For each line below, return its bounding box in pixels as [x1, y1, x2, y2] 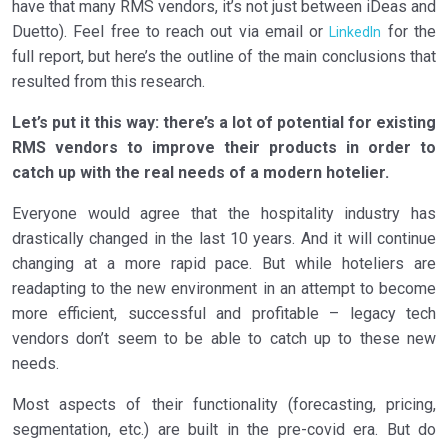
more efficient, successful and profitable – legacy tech [12, 304, 436, 324]
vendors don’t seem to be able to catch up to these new [12, 329, 436, 349]
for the [381, 22, 437, 42]
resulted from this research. [12, 72, 205, 92]
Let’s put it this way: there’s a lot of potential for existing [12, 113, 436, 133]
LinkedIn [329, 24, 382, 41]
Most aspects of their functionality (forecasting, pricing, [12, 395, 436, 415]
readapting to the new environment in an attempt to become [12, 279, 436, 299]
